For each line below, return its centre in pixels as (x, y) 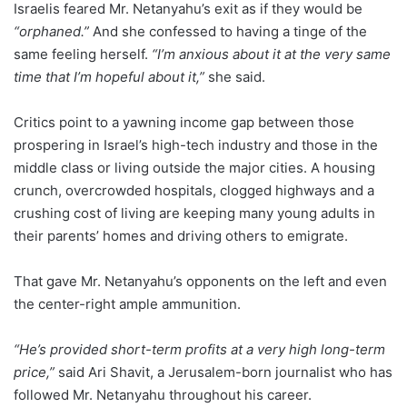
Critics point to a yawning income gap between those (184, 122)
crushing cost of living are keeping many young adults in (194, 213)
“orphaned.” (51, 31)
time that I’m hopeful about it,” (109, 77)
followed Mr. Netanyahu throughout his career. (163, 395)
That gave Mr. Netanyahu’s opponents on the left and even (200, 281)
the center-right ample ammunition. (127, 304)
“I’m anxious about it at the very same (271, 54)
